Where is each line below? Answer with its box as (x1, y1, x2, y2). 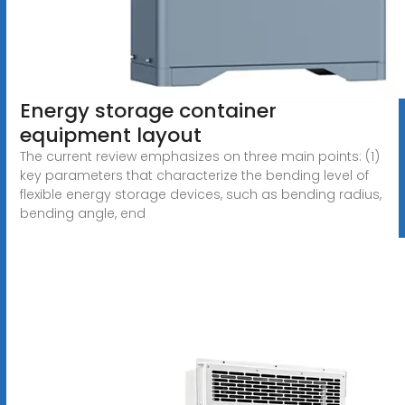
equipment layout (19, 120, 202, 149)
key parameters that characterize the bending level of (19, 165, 369, 184)
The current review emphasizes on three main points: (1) (19, 146, 380, 165)
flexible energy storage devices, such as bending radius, (19, 184, 381, 203)
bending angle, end (19, 203, 146, 222)
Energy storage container (19, 96, 277, 125)
